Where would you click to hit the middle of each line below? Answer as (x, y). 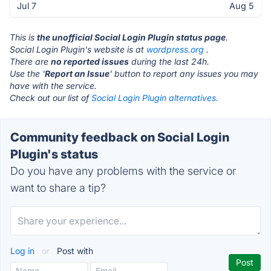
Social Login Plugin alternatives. (155, 98)
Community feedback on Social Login (120, 137)
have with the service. (53, 86)
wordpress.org (175, 49)
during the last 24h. (169, 61)
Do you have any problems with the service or (123, 171)
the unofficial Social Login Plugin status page (131, 37)
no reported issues (90, 61)
